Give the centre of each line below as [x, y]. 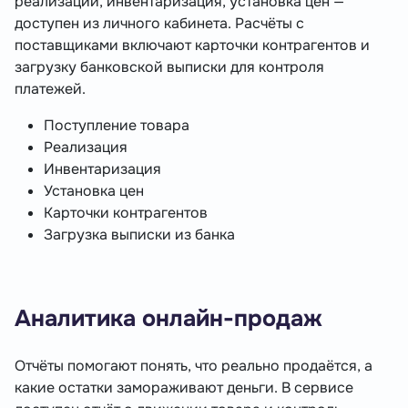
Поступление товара [117, 126]
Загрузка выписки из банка [139, 235]
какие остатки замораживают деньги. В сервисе [184, 388]
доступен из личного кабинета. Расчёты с [159, 24]
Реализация [86, 148]
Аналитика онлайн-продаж [168, 319]
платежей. [50, 89]
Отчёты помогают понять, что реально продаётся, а [194, 366]
